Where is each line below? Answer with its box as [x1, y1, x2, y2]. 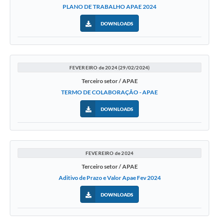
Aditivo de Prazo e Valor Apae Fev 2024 [58, 174, 161, 182]
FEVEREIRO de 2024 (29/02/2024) [69, 65, 150, 71]
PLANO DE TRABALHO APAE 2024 [63, 3, 156, 11]
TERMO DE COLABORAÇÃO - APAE [61, 88, 158, 96]
